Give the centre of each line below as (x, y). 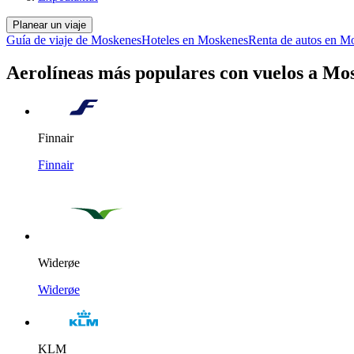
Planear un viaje (49, 24)
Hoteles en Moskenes (195, 40)
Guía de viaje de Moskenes (74, 40)
